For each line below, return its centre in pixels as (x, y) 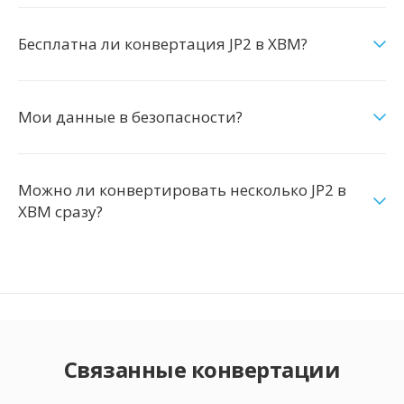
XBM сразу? (60, 211)
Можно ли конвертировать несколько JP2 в (182, 190)
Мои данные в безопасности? (130, 117)
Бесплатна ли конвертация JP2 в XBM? (163, 44)
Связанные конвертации (202, 369)
